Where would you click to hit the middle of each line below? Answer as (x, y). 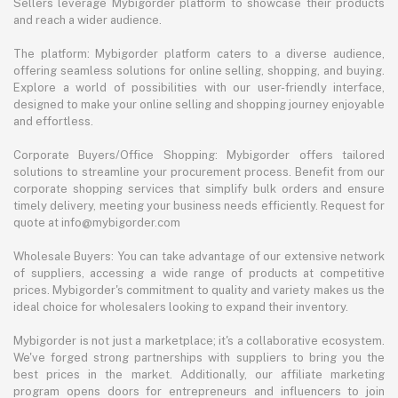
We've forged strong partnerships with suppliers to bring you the (199, 358)
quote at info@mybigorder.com (97, 223)
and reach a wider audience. (88, 20)
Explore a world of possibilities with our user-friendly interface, (199, 88)
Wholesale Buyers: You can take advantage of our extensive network (199, 257)
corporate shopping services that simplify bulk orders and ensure (199, 189)
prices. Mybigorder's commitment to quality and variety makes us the (199, 291)
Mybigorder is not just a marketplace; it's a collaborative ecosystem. (199, 341)
